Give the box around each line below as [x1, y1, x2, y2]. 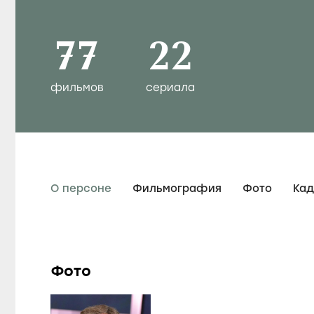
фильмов [50, 81, 104, 94]
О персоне [50, 182, 111, 195]
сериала [146, 81, 195, 94]
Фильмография [132, 182, 221, 195]
